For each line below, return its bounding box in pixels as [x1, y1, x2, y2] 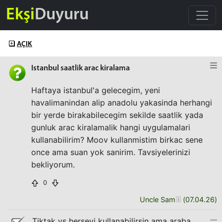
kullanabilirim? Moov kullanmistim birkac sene [31, 135, 203, 145]
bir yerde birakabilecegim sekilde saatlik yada [31, 110, 203, 120]
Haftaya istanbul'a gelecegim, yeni [31, 85, 160, 95]
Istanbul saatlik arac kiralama [31, 64, 130, 72]
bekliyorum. [31, 160, 75, 169]
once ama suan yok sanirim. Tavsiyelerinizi [31, 147, 190, 157]
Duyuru [35, 6, 89, 24]
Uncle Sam [140, 195, 175, 204]
